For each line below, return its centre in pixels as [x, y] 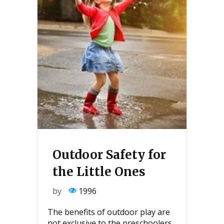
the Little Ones [99, 172]
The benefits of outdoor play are [109, 212]
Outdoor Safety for [109, 155]
